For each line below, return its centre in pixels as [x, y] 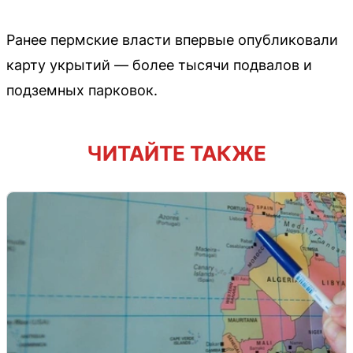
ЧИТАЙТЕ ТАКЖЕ [176, 153]
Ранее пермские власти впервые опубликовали [172, 39]
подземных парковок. [82, 90]
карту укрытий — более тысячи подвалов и [159, 65]
